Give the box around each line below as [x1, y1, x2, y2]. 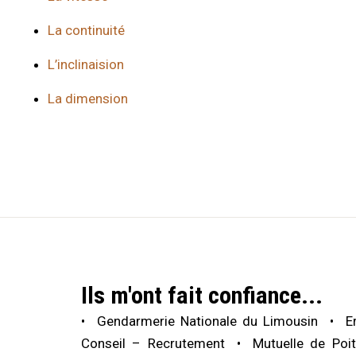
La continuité [48, 21, 125, 38]
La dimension [48, 90, 128, 106]
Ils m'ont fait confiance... [81, 281, 323, 309]
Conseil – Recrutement [81, 335, 225, 351]
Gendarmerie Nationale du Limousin [97, 312, 319, 329]
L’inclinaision [48, 56, 124, 72]
